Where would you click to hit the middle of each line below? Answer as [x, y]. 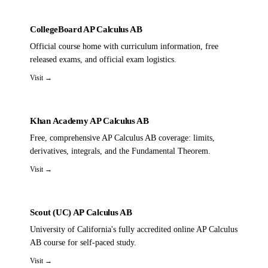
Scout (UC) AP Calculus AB [81, 212]
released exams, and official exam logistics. [103, 59]
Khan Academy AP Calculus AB [89, 121]
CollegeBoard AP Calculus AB [86, 29]
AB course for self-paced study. [83, 242]
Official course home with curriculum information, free [124, 46]
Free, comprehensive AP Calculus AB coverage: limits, [122, 138]
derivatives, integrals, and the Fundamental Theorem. [120, 151]
